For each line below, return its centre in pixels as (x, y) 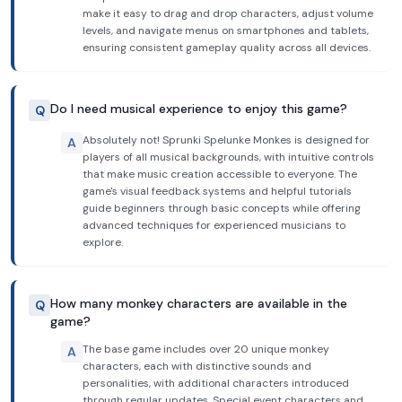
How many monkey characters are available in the (199, 303)
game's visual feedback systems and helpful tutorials (217, 191)
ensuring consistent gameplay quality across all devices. (227, 48)
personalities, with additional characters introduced (216, 383)
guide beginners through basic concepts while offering (222, 208)
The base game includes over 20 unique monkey (206, 349)
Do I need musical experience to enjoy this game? (199, 109)
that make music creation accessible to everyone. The (220, 174)
